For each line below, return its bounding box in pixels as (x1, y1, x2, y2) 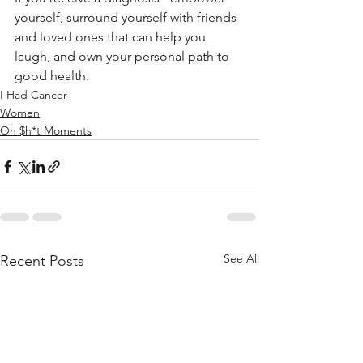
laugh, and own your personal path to (15, 48, 233, 64)
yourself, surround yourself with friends (15, 9, 240, 25)
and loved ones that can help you (15, 28, 209, 45)
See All (224, 250, 259, 266)
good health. (15, 67, 89, 83)
